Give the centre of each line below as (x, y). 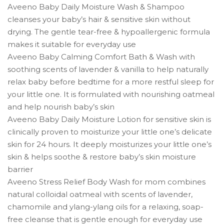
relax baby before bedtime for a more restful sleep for (111, 81)
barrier (20, 169)
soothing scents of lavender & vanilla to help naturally (108, 69)
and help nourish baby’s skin (61, 106)
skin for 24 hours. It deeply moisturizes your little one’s (109, 144)
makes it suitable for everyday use (72, 44)
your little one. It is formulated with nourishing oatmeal (111, 94)
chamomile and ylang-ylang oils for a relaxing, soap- (105, 206)
